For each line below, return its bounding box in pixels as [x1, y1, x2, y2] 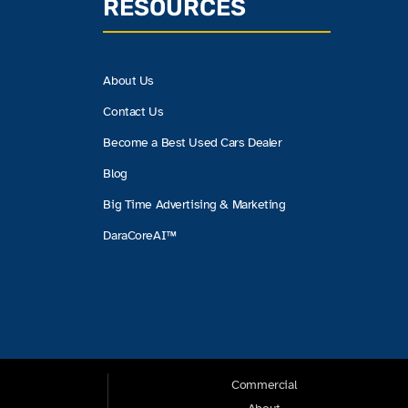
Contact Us [103, 103, 164, 119]
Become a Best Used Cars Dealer [103, 134, 282, 150]
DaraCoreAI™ [103, 227, 177, 243]
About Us [103, 72, 155, 88]
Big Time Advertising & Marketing [103, 196, 286, 212]
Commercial [231, 376, 297, 393]
